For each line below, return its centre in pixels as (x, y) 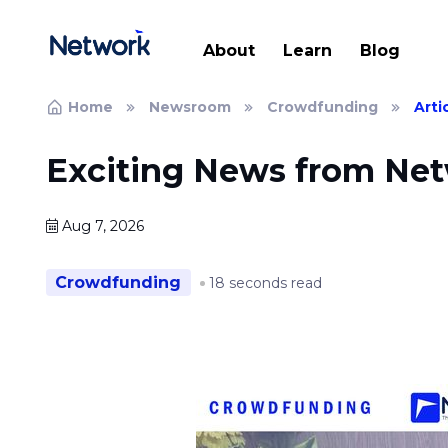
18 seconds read (266, 282)
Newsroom (189, 107)
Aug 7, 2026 (100, 226)
